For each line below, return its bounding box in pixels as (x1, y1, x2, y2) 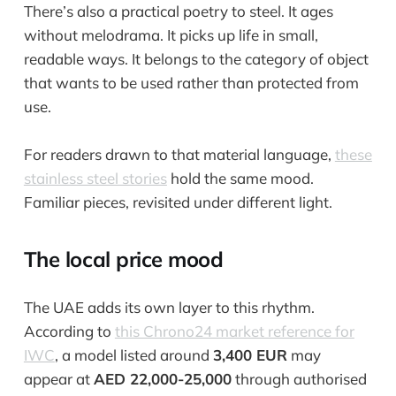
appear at (23, 369, 94, 389)
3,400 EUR (212, 346, 287, 365)
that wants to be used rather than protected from (23, 72, 359, 92)
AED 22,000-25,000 (93, 369, 232, 389)
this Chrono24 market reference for (114, 322, 354, 341)
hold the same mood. (166, 169, 314, 187)
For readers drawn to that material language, (23, 145, 335, 164)
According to (23, 322, 115, 341)
